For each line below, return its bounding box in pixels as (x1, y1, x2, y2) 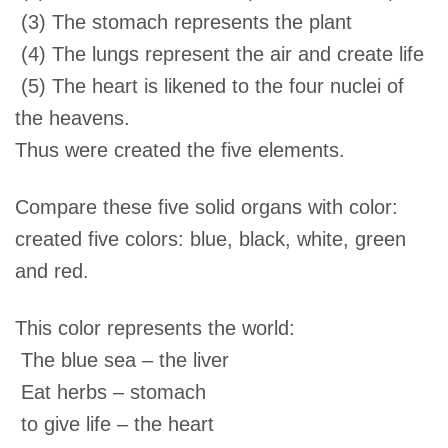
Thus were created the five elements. (15, 139, 346, 162)
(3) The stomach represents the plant (15, 11, 353, 34)
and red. (15, 260, 90, 283)
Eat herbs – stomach (15, 381, 207, 404)
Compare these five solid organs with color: (15, 196, 399, 219)
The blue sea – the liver (15, 349, 230, 372)
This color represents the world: (15, 317, 296, 340)
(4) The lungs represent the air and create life (15, 43, 425, 66)
